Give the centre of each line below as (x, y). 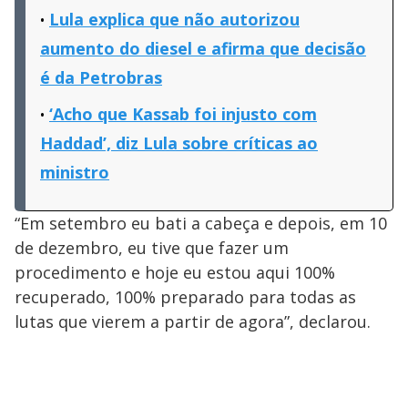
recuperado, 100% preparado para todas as (185, 296)
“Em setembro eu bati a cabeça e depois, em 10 (201, 223)
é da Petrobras (101, 77)
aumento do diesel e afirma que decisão (203, 48)
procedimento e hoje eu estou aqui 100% (175, 272)
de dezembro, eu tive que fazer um (152, 247)
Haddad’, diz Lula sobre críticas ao (179, 143)
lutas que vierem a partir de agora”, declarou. (193, 321)
